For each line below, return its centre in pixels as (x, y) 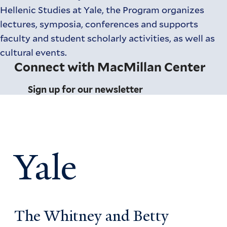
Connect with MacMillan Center (110, 67)
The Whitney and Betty (92, 216)
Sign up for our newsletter (86, 89)
